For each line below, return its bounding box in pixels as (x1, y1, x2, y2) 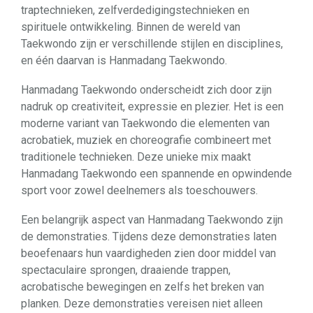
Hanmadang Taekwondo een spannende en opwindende (21, 167, 292, 180)
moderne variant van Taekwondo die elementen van (21, 117, 270, 130)
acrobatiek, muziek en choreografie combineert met (21, 133, 271, 147)
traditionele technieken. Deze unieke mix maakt (21, 150, 251, 163)
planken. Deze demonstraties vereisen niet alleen (21, 297, 263, 310)
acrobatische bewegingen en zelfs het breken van (21, 280, 264, 293)
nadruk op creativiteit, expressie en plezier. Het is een (21, 100, 284, 113)
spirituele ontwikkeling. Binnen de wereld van (21, 20, 240, 34)
